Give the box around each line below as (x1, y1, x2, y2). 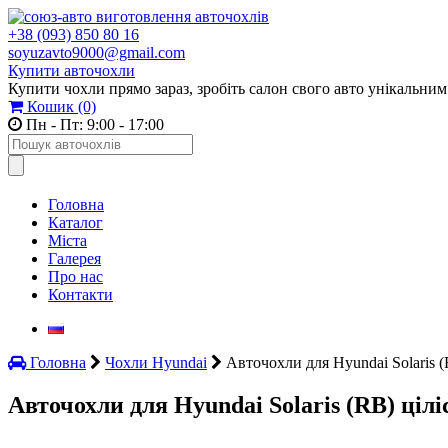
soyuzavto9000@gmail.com (8, 44, 185, 61)
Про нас (48, 268, 103, 285)
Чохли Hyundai (105, 354, 207, 371)
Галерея (48, 250, 101, 267)
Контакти (48, 286, 113, 303)
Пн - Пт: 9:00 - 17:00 (22, 116, 164, 133)
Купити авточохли (8, 62, 135, 79)
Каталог (48, 214, 103, 231)
